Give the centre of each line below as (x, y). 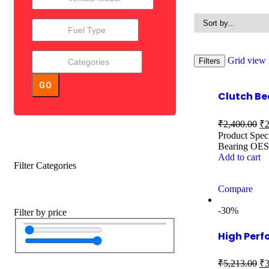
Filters (210, 61)
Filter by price (40, 212)
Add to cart (239, 157)
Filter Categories (45, 165)
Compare (235, 189)
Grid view (247, 60)
